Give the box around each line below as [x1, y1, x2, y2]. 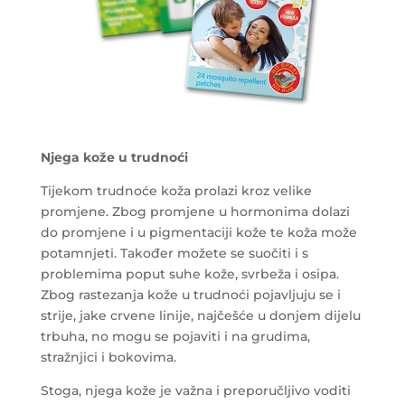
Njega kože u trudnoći [40, 148, 188, 165]
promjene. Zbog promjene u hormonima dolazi [40, 202, 350, 220]
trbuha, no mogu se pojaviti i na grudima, [40, 327, 310, 344]
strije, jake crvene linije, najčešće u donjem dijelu [40, 306, 361, 324]
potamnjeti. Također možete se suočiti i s [40, 244, 308, 261]
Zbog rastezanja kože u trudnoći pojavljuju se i [40, 286, 341, 303]
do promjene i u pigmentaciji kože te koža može [40, 223, 357, 240]
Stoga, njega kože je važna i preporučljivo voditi [40, 381, 351, 399]
